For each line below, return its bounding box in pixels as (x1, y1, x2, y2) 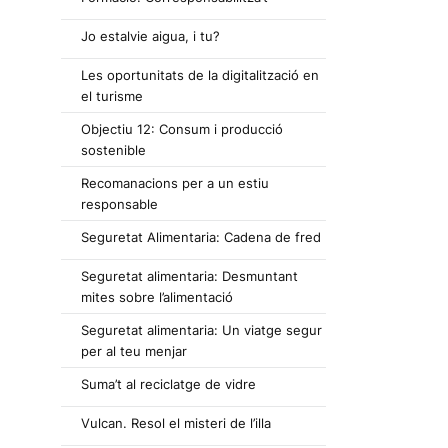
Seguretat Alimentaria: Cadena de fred (81, 229, 321, 245)
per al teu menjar (81, 343, 187, 359)
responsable (81, 196, 158, 212)
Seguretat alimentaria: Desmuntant (81, 268, 298, 284)
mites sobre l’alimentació (81, 289, 233, 305)
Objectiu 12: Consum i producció (81, 121, 283, 137)
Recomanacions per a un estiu (81, 175, 269, 191)
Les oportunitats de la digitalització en (81, 67, 319, 83)
